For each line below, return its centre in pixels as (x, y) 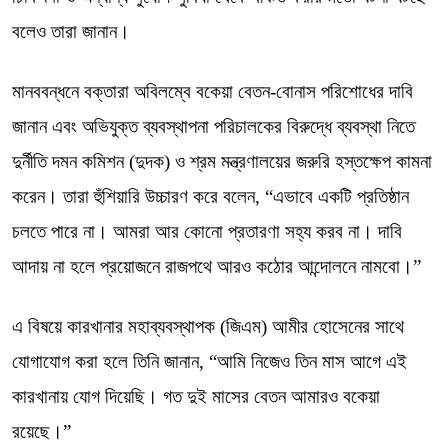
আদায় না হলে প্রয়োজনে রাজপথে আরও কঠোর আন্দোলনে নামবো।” (216, 266)
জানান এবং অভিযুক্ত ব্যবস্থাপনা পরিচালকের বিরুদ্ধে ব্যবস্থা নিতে (213, 126)
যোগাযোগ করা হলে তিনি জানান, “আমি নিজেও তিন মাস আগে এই (209, 361)
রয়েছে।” (41, 431)
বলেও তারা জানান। (71, 31)
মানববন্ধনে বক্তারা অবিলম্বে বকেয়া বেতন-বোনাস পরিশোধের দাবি (212, 91)
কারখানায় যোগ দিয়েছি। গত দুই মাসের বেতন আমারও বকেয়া (196, 396)
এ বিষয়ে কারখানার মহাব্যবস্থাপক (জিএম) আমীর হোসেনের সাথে (208, 326)
